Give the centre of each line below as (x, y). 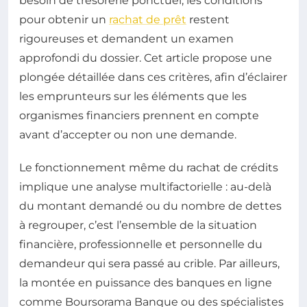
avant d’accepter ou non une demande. (128, 134)
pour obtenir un (64, 19)
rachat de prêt (148, 19)
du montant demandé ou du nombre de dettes (150, 206)
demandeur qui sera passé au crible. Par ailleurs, (149, 263)
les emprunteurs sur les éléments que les (133, 96)
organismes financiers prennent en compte (139, 115)
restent (208, 19)
